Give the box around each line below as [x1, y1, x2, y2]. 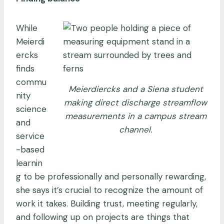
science [16, 103, 46, 114]
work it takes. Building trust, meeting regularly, [16, 197, 197, 209]
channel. [119, 123, 152, 135]
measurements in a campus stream [64, 110, 206, 121]
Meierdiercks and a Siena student [68, 83, 203, 94]
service [16, 130, 44, 141]
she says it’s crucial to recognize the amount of [16, 184, 203, 195]
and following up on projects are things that [16, 211, 189, 222]
